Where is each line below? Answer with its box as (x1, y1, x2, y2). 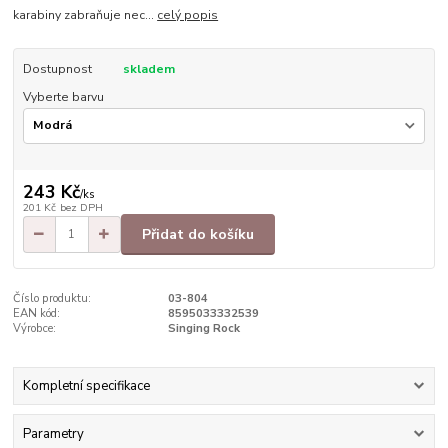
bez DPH (59, 200, 103, 216)
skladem (122, 61, 175, 78)
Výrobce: (13, 320, 57, 336)
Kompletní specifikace (22, 377, 150, 396)
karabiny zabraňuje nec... (13, 7, 158, 24)
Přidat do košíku (142, 224, 254, 244)
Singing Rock (167, 320, 240, 336)
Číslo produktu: (13, 290, 92, 306)
